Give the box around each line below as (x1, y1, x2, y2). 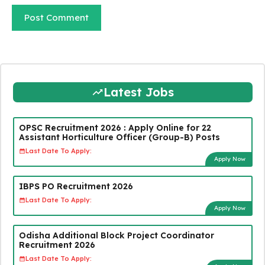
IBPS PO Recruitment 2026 (18, 180, 133, 192)
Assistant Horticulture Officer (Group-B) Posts (18, 131, 220, 143)
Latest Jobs (103, 84, 174, 99)
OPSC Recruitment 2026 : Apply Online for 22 (18, 122, 211, 133)
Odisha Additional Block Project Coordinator (18, 230, 214, 241)
